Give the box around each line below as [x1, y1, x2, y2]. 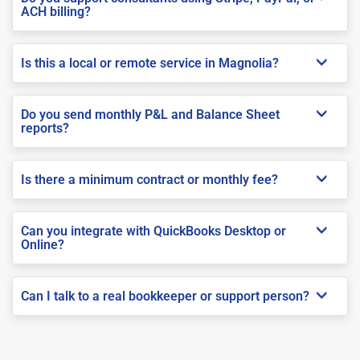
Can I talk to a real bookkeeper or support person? [21, 288, 309, 304]
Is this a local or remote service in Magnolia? [21, 55, 279, 71]
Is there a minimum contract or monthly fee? [21, 171, 278, 187]
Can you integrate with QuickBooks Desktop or [21, 223, 286, 239]
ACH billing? [21, 3, 91, 19]
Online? [21, 236, 64, 252]
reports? [21, 120, 69, 136]
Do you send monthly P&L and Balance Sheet [21, 106, 280, 122]
